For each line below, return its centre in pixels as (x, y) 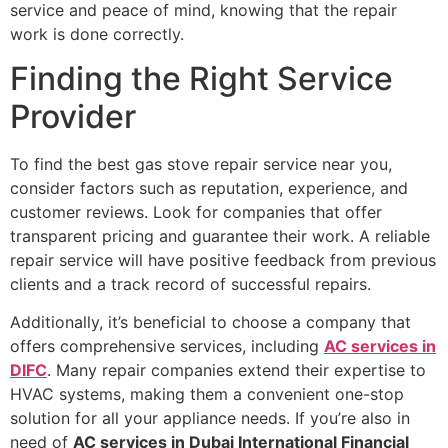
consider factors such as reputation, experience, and (209, 187)
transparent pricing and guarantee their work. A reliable (220, 235)
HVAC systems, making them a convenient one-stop (207, 394)
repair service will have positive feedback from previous (223, 259)
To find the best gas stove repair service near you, (201, 163)
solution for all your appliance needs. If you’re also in (210, 418)
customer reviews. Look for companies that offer (196, 211)
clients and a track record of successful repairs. (190, 283)
